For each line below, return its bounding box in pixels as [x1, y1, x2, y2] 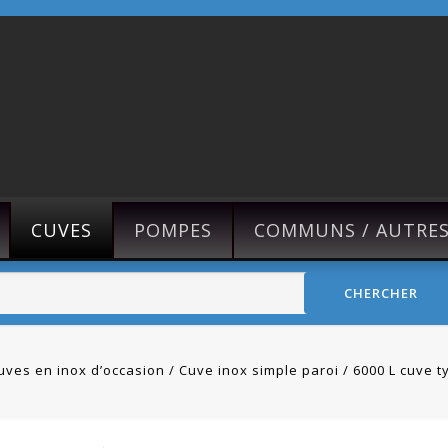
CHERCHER [343, 284, 418, 302]
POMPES [134, 218, 212, 242]
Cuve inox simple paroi [178, 361, 339, 379]
